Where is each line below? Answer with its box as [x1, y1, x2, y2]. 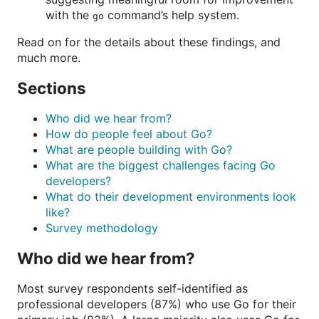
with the [46, 8, 93, 22]
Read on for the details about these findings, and [17, 35, 281, 49]
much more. [17, 51, 80, 65]
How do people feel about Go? [46, 127, 212, 141]
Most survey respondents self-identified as [17, 281, 248, 296]
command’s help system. [104, 8, 239, 22]
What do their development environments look [46, 189, 296, 204]
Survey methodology [46, 221, 158, 235]
